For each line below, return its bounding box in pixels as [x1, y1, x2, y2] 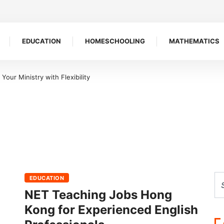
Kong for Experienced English [24, 202, 198, 217]
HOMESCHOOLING [85, 37, 145, 45]
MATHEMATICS [169, 37, 219, 45]
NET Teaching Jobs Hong [24, 187, 172, 202]
